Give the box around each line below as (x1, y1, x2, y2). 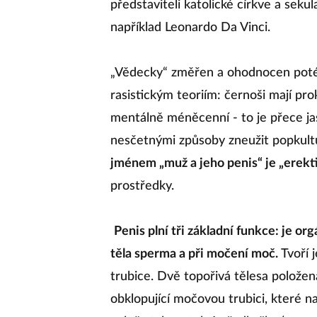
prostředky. (110, 180, 174, 192)
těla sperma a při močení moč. (110, 248, 278, 260)
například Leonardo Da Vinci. (110, 21, 270, 34)
